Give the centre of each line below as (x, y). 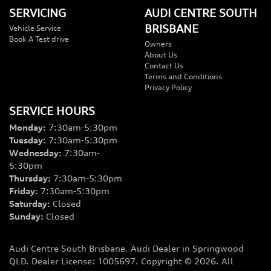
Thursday (28, 178)
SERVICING (38, 13)
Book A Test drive (39, 39)
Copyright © (168, 261)
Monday (26, 128)
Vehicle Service (35, 28)
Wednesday (34, 153)
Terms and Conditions (183, 77)
